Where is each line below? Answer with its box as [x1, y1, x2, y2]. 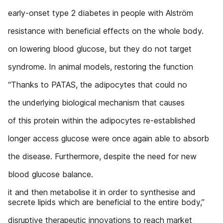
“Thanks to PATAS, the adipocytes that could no [8, 80, 187, 90]
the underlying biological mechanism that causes [8, 98, 185, 108]
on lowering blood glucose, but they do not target [8, 44, 192, 54]
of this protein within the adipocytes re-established [8, 115, 196, 125]
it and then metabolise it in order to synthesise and [8, 187, 196, 197]
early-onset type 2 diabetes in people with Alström [8, 8, 193, 18]
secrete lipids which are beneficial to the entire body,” [8, 197, 205, 207]
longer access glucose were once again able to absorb [8, 133, 209, 143]
